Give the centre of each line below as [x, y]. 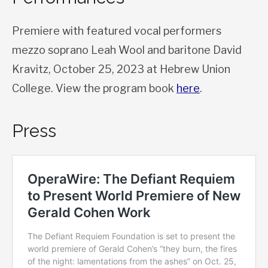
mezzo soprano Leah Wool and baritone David [127, 50]
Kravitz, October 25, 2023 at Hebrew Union [121, 69]
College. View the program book [94, 88]
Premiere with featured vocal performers [117, 31]
